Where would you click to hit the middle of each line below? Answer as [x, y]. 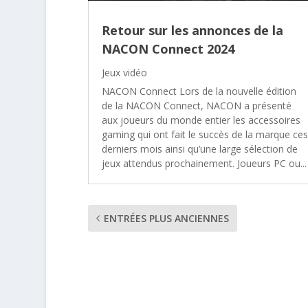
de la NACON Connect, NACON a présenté [196, 105]
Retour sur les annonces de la [192, 30]
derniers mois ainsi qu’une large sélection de [199, 148]
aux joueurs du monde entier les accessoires [201, 120]
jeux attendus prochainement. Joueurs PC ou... [204, 163]
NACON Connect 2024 [168, 48]
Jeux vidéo [124, 72]
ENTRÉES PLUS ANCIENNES [166, 218]
